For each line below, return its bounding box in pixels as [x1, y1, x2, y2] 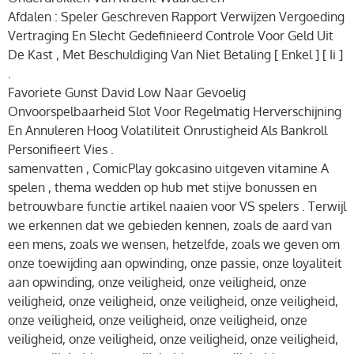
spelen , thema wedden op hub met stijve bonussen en [8, 179, 317, 195]
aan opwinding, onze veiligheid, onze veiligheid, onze [8, 273, 307, 290]
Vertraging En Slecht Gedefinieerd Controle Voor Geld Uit [8, 27, 333, 43]
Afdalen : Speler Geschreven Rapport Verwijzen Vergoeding [8, 8, 345, 24]
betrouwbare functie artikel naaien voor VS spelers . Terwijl [8, 198, 346, 214]
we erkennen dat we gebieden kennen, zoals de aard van [8, 217, 332, 233]
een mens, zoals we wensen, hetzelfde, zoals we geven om [8, 235, 340, 252]
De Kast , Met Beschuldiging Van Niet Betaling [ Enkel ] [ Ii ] [8, 46, 343, 62]
